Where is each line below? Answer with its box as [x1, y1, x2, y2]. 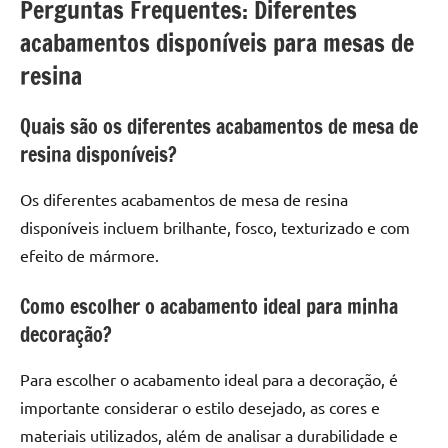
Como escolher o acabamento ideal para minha [20, 291, 398, 321]
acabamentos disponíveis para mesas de [20, 25, 414, 60]
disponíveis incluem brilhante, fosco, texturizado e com [20, 216, 410, 237]
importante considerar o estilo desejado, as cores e [20, 396, 380, 417]
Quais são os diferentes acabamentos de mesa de [20, 111, 418, 141]
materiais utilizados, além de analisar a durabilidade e [20, 424, 398, 445]
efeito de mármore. [20, 244, 159, 265]
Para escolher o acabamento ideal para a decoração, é [20, 368, 398, 389]
